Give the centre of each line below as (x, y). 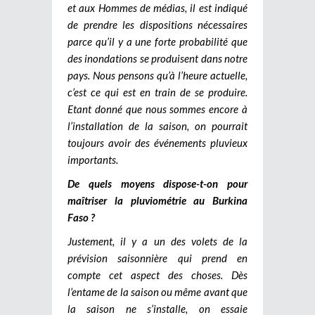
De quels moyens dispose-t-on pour (157, 183)
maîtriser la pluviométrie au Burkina (157, 200)
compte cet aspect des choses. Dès (157, 275)
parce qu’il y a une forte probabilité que (157, 41)
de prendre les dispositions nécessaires (157, 24)
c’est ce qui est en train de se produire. (157, 92)
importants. (93, 159)
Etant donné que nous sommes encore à (157, 109)
